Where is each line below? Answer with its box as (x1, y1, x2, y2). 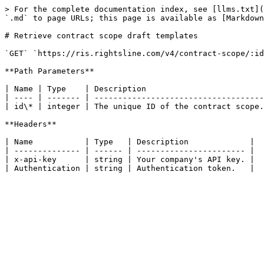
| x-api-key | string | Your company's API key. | (5, 155, 255, 164)
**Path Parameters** (5, 67, 94, 75)
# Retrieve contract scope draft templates (5, 31, 198, 40)
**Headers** (5, 120, 57, 128)
